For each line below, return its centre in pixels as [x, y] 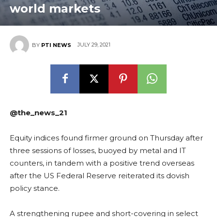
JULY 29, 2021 [94, 45]
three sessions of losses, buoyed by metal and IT [98, 150]
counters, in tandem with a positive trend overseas [102, 163]
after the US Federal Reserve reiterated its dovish [100, 175]
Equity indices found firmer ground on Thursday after [106, 138]
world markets [55, 8]
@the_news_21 [39, 112]
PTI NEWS [56, 45]
